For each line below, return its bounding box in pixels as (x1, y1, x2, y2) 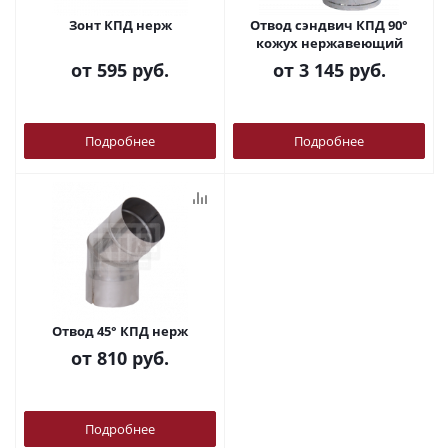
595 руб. (97, 58, 169, 82)
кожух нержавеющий (255, 34, 403, 52)
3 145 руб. (298, 58, 386, 82)
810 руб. (97, 346, 169, 370)
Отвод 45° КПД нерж (52, 322, 188, 340)
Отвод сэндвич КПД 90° (250, 16, 408, 34)
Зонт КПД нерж (68, 16, 172, 34)
